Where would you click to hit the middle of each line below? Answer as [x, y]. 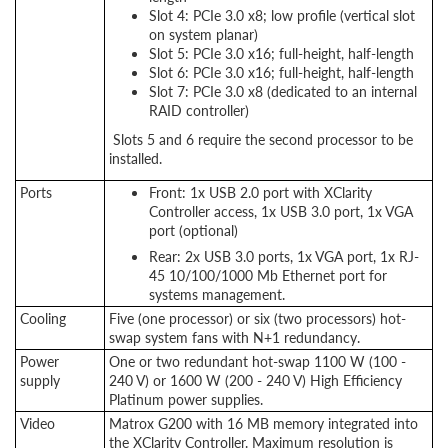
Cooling [43, 318]
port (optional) [193, 230]
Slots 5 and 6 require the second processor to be [261, 139]
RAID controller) [199, 110]
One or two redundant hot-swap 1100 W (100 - [257, 361]
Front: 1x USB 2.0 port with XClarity [260, 192]
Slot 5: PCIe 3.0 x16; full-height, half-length [281, 53]
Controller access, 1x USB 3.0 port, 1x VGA [281, 211]
